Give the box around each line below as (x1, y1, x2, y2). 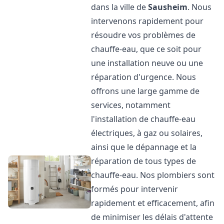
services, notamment (91, 99, 171, 110)
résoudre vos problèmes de (91, 29, 196, 40)
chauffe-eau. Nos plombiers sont (91, 169, 215, 180)
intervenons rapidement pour (91, 15, 204, 26)
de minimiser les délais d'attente (91, 211, 213, 222)
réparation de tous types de (91, 155, 196, 166)
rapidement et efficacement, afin (91, 197, 215, 208)
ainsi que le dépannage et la (91, 141, 197, 152)
